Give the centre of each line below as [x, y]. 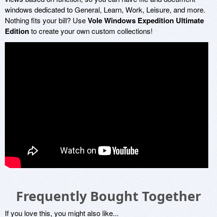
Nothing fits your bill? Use [46, 20]
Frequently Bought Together [108, 196]
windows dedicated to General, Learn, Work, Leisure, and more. [105, 9]
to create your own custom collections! [91, 31]
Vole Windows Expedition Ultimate [146, 20]
